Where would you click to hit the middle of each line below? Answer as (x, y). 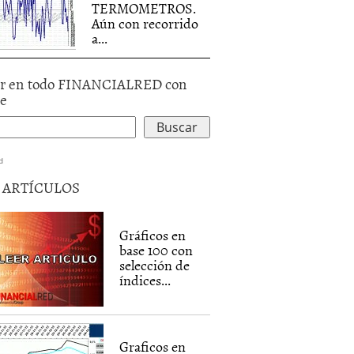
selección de (155, 265)
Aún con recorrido (145, 23)
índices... (145, 280)
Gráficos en (153, 235)
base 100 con (156, 250)
